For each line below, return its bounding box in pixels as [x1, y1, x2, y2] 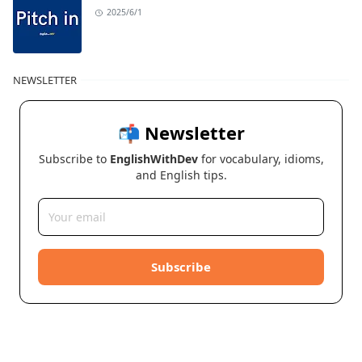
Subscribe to [38, 151, 110, 167]
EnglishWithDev [109, 151, 198, 167]
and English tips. [135, 167, 227, 183]
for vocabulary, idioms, [197, 151, 324, 167]
